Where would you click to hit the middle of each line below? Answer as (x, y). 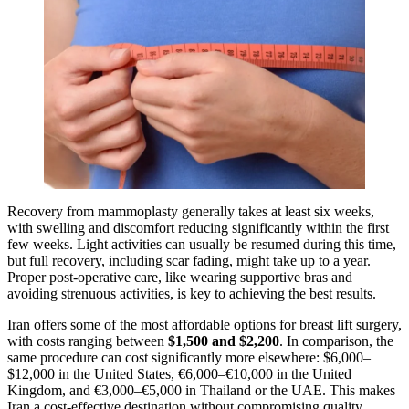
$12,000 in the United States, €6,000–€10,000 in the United (179, 374)
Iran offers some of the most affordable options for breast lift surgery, (204, 325)
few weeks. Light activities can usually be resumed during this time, (202, 245)
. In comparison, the (336, 341)
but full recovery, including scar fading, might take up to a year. (189, 261)
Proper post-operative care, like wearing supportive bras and (180, 278)
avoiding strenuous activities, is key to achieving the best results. (192, 294)
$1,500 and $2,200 (224, 341)
